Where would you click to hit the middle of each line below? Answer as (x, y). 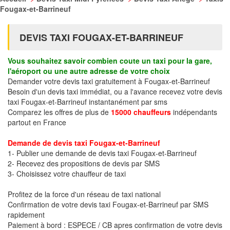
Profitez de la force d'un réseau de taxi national (84, 194)
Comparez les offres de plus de (59, 112)
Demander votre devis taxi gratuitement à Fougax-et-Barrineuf (109, 81)
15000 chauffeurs (141, 112)
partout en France (37, 122)
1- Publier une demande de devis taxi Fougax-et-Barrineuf (102, 153)
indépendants (194, 112)
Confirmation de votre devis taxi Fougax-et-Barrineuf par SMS (108, 204)
